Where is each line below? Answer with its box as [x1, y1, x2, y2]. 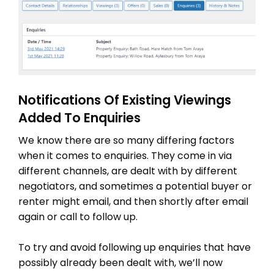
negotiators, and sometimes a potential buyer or [18, 179, 252, 193]
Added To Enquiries [18, 108, 141, 127]
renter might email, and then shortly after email [18, 194, 248, 209]
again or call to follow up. [18, 209, 138, 224]
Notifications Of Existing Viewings [18, 91, 231, 109]
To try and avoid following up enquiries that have [18, 240, 251, 255]
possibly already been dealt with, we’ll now [18, 256, 223, 270]
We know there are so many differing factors [18, 133, 234, 147]
